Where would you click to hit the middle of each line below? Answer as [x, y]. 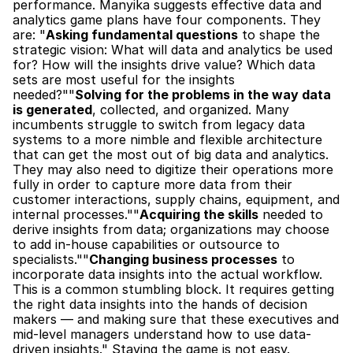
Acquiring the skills [199, 214]
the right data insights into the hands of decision [160, 304]
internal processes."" [76, 214]
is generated [52, 110]
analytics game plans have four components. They [167, 20]
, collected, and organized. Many [191, 110]
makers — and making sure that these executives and [176, 319]
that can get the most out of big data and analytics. [171, 154]
